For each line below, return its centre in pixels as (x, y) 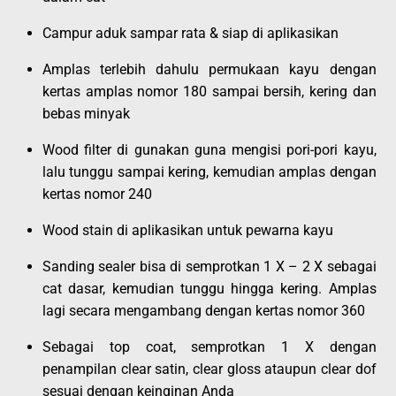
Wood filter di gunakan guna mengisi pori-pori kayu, (209, 149)
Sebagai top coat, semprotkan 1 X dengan (209, 346)
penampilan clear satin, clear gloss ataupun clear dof (209, 369)
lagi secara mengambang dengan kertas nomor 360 (204, 310)
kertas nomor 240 (97, 194)
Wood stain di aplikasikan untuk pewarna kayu (188, 230)
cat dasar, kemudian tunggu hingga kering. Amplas (209, 288)
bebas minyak (86, 113)
